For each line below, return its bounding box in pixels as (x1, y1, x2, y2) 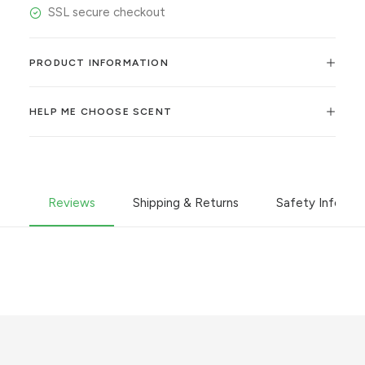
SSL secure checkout (47, 5, 165, 20)
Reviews (48, 196, 95, 210)
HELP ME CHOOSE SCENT (29, 106, 172, 117)
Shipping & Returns (133, 196, 239, 210)
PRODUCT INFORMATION (29, 57, 169, 68)
